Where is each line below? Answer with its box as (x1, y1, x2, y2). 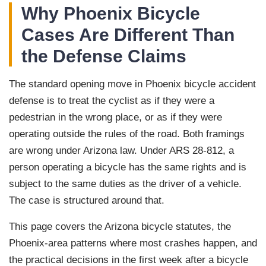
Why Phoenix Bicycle (21, 3, 200, 24)
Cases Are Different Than (21, 24, 235, 45)
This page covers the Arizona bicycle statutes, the (9, 221, 231, 233)
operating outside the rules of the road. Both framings (9, 128, 245, 140)
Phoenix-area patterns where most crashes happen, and (9, 237, 257, 249)
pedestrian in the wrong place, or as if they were (9, 112, 222, 123)
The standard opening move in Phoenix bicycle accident (9, 78, 256, 90)
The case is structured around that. (9, 195, 164, 207)
